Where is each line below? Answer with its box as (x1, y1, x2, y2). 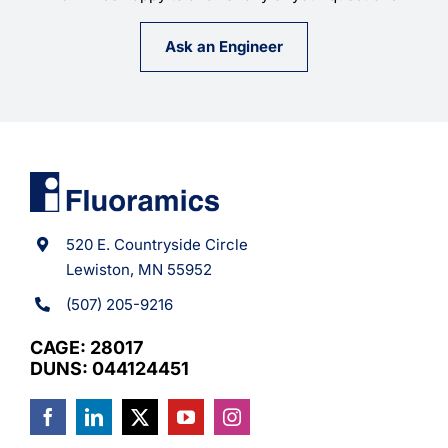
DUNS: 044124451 (29, 357, 189, 379)
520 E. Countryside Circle (65, 234, 248, 254)
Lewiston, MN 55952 (65, 259, 212, 279)
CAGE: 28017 (29, 336, 143, 358)
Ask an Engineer (165, 36, 283, 56)
